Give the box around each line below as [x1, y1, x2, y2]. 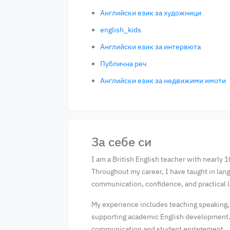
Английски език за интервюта [100, 42, 201, 51]
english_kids [100, 25, 141, 34]
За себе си [91, 133, 151, 150]
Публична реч [100, 59, 147, 68]
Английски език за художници [100, 8, 201, 17]
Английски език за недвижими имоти [100, 76, 226, 85]
